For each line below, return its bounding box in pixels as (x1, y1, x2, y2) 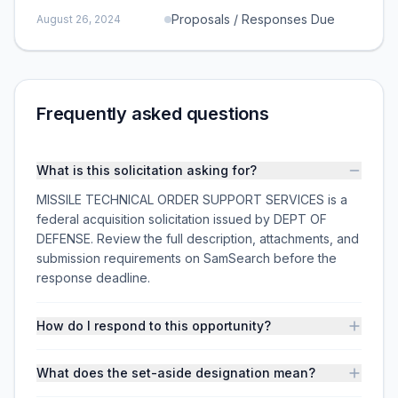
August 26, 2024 (36, 12, 121, 26)
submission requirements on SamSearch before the (36, 251, 337, 266)
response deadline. (36, 270, 150, 285)
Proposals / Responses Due (171, 12, 335, 27)
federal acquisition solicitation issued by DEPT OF (36, 211, 327, 227)
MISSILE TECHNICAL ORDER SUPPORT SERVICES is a (36, 192, 347, 207)
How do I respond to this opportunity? (36, 318, 271, 333)
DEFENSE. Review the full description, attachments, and (36, 231, 359, 246)
